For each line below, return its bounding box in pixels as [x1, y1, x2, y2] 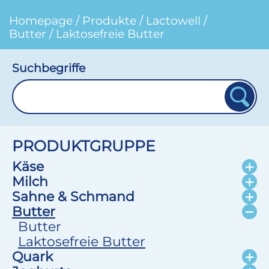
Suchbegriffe [12, 61, 85, 75]
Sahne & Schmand [12, 188, 134, 205]
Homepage [9, 13, 73, 28]
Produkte [82, 13, 136, 28]
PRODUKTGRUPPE [12, 137, 156, 155]
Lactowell [146, 13, 201, 28]
